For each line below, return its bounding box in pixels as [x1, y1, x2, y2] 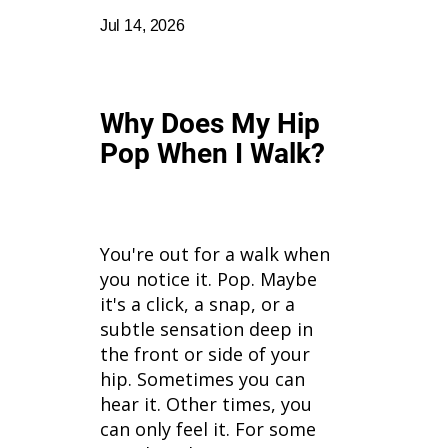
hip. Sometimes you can [99, 367, 305, 392]
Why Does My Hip [99, 107, 320, 141]
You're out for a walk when [99, 242, 330, 267]
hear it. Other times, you [99, 392, 312, 417]
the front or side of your [99, 342, 310, 367]
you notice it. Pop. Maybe [99, 267, 317, 292]
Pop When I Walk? [99, 137, 325, 171]
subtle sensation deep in [99, 317, 313, 342]
